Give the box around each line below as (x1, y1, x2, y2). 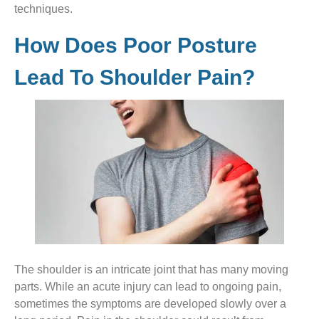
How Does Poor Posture (14, 33, 257, 58)
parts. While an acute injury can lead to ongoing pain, (14, 281, 281, 293)
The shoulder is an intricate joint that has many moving (14, 263, 288, 276)
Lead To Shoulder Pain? (14, 66, 255, 90)
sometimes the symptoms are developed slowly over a (14, 298, 286, 310)
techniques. (14, 3, 78, 16)
